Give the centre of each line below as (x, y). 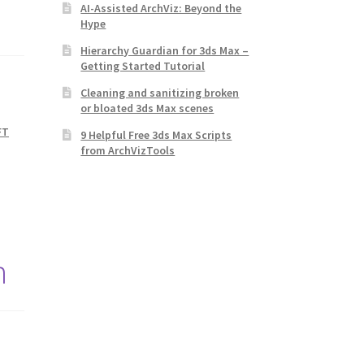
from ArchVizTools (128, 151)
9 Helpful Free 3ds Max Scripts (156, 135)
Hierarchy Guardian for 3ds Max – (165, 51)
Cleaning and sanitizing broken (160, 93)
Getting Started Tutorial (143, 66)
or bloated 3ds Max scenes (147, 108)
